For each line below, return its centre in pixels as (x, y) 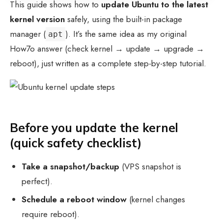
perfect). (37, 181)
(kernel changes (156, 199)
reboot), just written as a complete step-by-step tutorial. (108, 64)
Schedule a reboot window (74, 199)
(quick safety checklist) (76, 143)
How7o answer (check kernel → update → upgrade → (107, 49)
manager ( (28, 34)
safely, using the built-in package (124, 19)
